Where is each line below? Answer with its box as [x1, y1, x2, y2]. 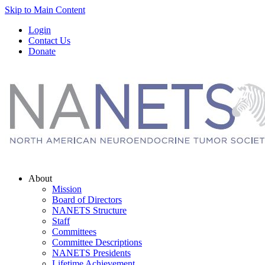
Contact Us [28, 35, 70, 46]
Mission [52, 183, 82, 194]
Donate [28, 46, 56, 56]
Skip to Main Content [5, 5, 85, 15]
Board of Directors [52, 194, 122, 205]
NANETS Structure [52, 205, 127, 215]
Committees [52, 226, 96, 237]
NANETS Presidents [52, 247, 131, 258]
